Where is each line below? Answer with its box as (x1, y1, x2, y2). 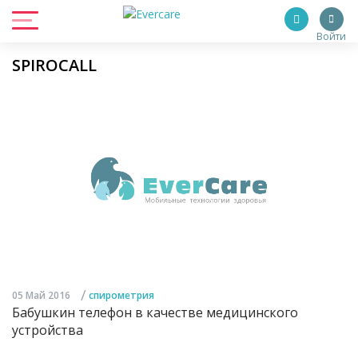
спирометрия (89, 288, 154, 303)
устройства (12, 321, 83, 340)
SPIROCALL (12, 54, 97, 76)
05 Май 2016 (12, 288, 70, 303)
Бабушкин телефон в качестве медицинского (12, 304, 298, 322)
